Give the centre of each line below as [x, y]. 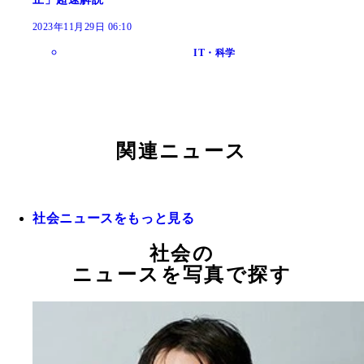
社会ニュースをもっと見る [114, 219]
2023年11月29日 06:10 [82, 27]
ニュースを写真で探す [182, 275]
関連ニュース [182, 152]
